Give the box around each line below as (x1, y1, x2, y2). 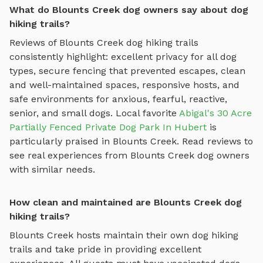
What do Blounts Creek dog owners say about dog (9, 4, 248, 15)
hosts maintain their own (73, 229, 192, 241)
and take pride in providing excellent (32, 243, 201, 255)
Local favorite (116, 107, 179, 119)
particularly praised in (9, 135, 113, 147)
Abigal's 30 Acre (179, 107, 252, 119)
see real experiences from (9, 149, 130, 161)
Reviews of (9, 36, 59, 48)
